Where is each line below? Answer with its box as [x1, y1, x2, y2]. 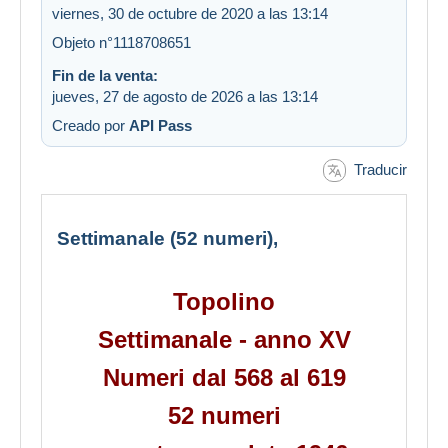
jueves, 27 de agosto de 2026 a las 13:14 [52, 87, 318, 105]
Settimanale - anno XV [97, 326, 351, 354]
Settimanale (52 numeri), [57, 228, 278, 250]
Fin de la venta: [52, 66, 158, 84]
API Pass [129, 116, 192, 134]
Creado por [52, 116, 129, 134]
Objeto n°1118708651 [52, 33, 191, 51]
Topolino [173, 288, 275, 316]
